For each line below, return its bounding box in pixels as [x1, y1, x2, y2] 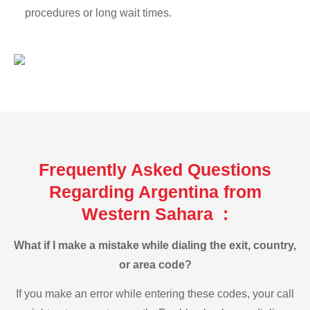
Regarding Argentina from [48, 181, 262, 201]
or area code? [118, 258, 192, 271]
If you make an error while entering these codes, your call [16, 288, 294, 300]
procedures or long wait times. [25, 7, 172, 19]
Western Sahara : [82, 203, 228, 224]
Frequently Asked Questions [39, 159, 271, 179]
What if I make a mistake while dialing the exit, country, [14, 239, 296, 251]
